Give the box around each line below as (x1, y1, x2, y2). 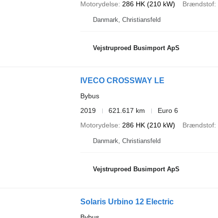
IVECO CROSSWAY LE (80, 76, 164, 85)
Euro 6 (157, 107, 178, 114)
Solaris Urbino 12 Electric (80, 198, 174, 206)
